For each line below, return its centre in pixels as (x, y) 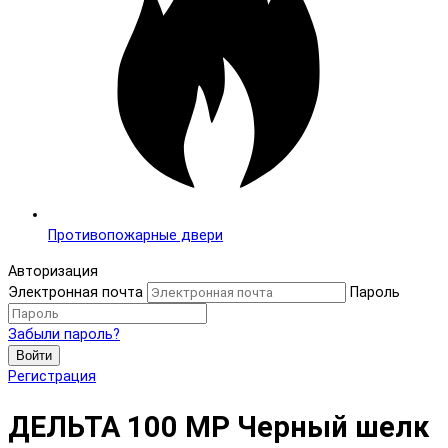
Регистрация (52, 376)
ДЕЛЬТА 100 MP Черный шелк (218, 426)
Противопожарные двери (135, 236)
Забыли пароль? (64, 334)
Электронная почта (75, 292)
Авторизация (53, 271)
